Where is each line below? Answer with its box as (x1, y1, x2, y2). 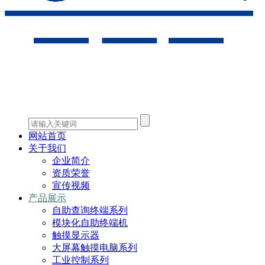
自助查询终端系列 (52, 205, 128, 215)
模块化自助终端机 (52, 218, 128, 228)
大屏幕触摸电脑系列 (52, 243, 137, 253)
